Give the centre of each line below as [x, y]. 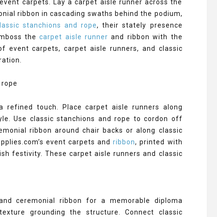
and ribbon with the [145, 37]
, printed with [159, 142]
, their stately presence [140, 25]
